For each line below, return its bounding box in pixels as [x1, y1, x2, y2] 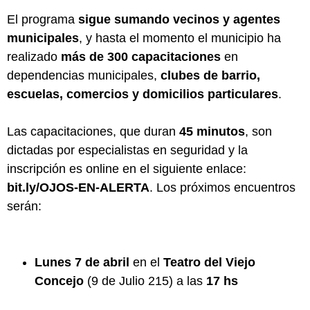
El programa [7, 12, 78, 26]
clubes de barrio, [161, 68, 260, 82]
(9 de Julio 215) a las [84, 273, 206, 288]
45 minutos [179, 124, 245, 138]
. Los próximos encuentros [149, 180, 295, 194]
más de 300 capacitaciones [61, 49, 221, 64]
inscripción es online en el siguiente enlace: [7, 161, 246, 176]
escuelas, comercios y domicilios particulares [7, 86, 278, 101]
